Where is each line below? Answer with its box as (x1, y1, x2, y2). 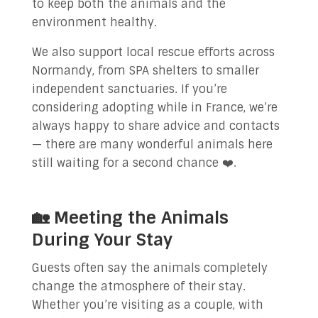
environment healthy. (31, 15, 157, 30)
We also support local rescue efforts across (31, 45, 275, 60)
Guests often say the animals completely (31, 261, 268, 275)
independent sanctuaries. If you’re (31, 82, 227, 97)
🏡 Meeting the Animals (31, 207, 229, 229)
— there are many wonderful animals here (31, 137, 273, 152)
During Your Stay (31, 229, 172, 251)
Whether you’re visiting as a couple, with (31, 297, 263, 312)
